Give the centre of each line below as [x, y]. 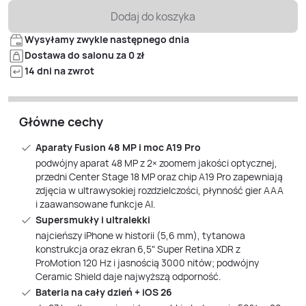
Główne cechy [61, 122]
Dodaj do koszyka [153, 16]
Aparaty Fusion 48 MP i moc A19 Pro [118, 147]
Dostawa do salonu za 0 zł [85, 55]
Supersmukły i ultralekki [93, 220]
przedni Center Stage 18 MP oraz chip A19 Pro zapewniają [159, 177]
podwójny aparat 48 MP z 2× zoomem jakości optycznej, [156, 163]
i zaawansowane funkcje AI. [96, 204]
